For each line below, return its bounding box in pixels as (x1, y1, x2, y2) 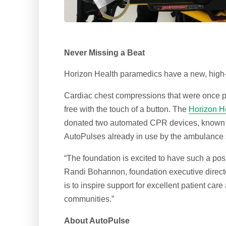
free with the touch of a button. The (64, 105, 189, 114)
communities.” (64, 194, 115, 203)
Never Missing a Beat (64, 48, 145, 57)
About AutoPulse (64, 216, 130, 225)
